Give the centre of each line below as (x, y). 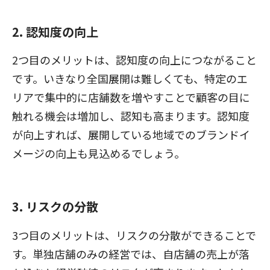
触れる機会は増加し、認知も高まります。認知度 (131, 116)
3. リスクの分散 (55, 207)
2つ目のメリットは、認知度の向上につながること (134, 60)
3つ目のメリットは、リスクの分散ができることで (134, 235)
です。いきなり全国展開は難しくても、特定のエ (130, 79)
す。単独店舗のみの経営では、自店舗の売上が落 (131, 253)
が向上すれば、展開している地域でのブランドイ (131, 135)
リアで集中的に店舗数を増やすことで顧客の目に (131, 97)
